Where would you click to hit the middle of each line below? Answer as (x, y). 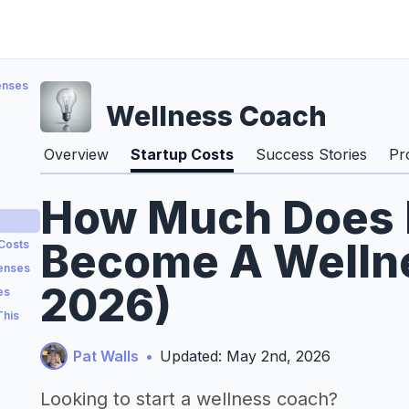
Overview (76, 154)
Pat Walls (106, 356)
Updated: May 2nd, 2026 (245, 356)
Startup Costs (182, 154)
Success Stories (311, 154)
